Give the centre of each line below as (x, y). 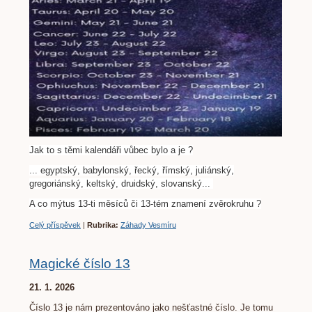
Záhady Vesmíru (148, 225)
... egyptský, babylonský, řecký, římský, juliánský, (132, 170)
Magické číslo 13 (80, 263)
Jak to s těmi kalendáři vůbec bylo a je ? (111, 150)
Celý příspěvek (55, 225)
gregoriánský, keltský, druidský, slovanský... (121, 183)
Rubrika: (103, 225)
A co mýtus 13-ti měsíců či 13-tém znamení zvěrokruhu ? (145, 203)
